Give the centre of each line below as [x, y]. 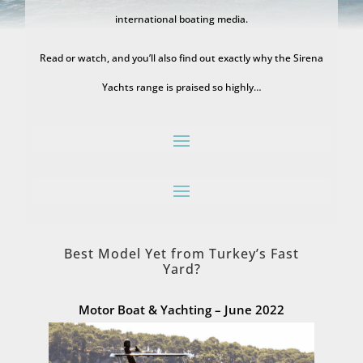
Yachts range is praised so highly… [181, 87]
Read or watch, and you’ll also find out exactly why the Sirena [181, 58]
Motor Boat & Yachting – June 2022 [181, 310]
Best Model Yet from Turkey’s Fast [181, 254]
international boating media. [181, 19]
